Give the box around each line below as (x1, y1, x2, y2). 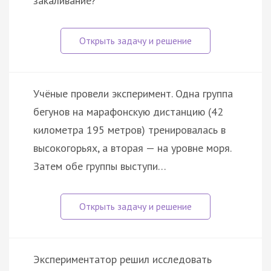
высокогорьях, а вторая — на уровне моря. (33, 140, 231, 155)
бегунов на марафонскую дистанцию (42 (33, 104, 223, 119)
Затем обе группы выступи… (33, 158, 166, 173)
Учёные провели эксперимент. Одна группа (33, 86, 233, 100)
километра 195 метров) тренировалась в (33, 122, 226, 137)
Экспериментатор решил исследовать (33, 252, 212, 266)
